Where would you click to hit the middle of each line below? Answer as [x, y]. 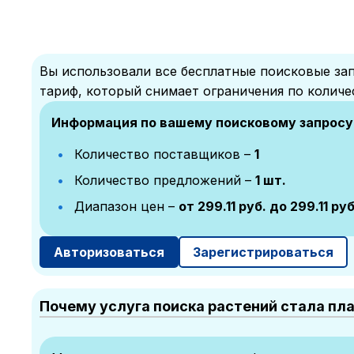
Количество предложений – [163, 180]
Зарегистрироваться [263, 252]
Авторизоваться [109, 252]
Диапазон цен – [124, 206]
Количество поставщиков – [162, 154]
